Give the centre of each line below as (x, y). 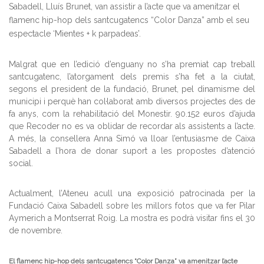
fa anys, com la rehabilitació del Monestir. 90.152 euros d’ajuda (132, 114)
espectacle (31, 34)
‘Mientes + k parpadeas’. (97, 34)
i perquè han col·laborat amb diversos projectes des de (150, 101)
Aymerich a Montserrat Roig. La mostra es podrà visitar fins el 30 (132, 218)
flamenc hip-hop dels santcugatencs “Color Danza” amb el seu (129, 20)
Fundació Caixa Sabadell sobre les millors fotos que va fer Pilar (132, 206)
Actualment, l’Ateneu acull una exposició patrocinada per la (132, 193)
